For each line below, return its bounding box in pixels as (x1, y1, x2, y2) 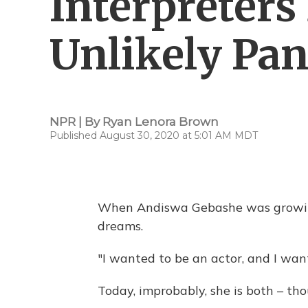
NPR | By (49, 115, 102, 129)
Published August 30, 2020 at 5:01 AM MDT (49, 129, 258, 142)
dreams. (98, 218, 143, 234)
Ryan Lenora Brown (102, 115, 219, 129)
